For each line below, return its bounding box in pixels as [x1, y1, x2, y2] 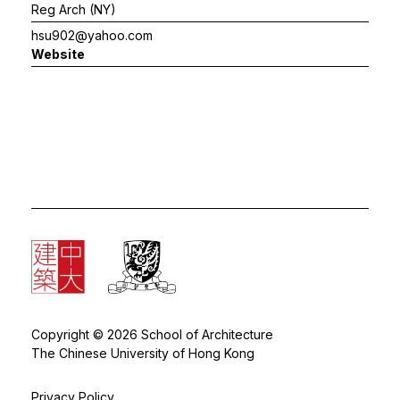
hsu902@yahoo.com [31, 27, 153, 43]
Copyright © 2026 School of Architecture [31, 326, 273, 342]
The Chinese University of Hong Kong [31, 345, 254, 361]
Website [31, 46, 85, 62]
